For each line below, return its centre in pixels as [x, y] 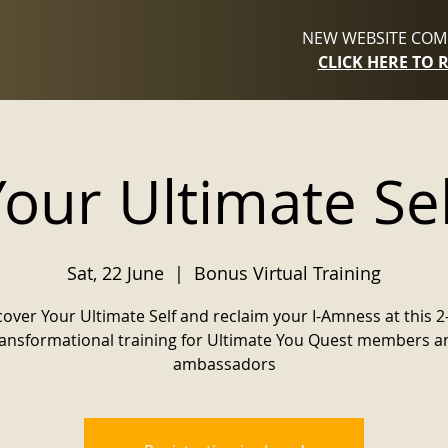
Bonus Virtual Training [287, 273]
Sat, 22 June [115, 273]
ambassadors [224, 364]
